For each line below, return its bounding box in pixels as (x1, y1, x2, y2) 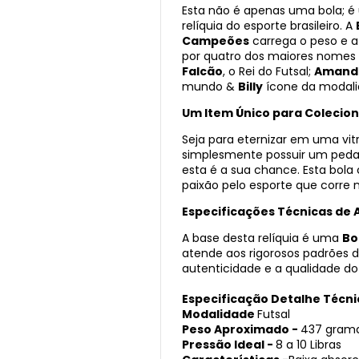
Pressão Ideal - (182, 337, 276, 353)
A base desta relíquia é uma (182, 230, 342, 247)
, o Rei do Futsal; (223, 63, 314, 80)
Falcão (182, 63, 223, 80)
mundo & (182, 79, 238, 95)
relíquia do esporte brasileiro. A (182, 18, 356, 34)
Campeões (182, 33, 249, 50)
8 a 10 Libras (276, 337, 341, 353)
